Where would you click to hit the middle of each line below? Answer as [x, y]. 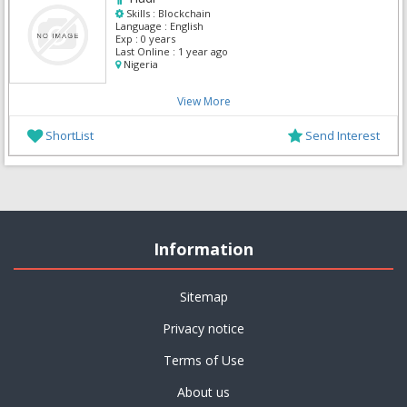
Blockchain [184, 13]
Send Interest [342, 135]
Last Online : [145, 51]
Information [203, 248]
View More [203, 101]
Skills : [141, 13]
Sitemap [203, 296]
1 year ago [202, 51]
